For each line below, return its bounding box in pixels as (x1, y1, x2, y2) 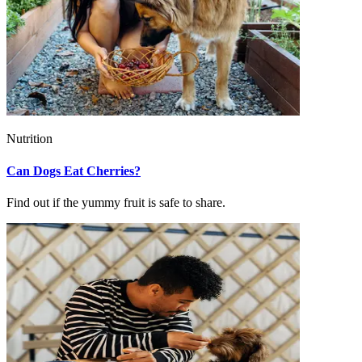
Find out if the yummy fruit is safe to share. (6, 195, 225, 209)
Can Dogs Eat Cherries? (6, 163, 141, 178)
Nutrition (6, 132, 53, 146)
